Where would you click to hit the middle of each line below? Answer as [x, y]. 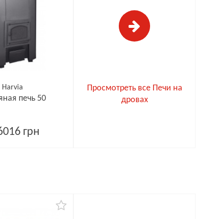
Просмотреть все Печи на [134, 88]
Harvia [13, 88]
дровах [134, 100]
